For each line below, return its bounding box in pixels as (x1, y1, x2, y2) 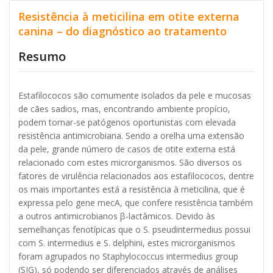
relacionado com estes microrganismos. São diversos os (18, 156, 242, 168)
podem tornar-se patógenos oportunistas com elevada (18, 116, 236, 128)
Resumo (18, 48, 66, 65)
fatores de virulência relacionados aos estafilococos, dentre (18, 169, 254, 182)
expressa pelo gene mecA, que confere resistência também (18, 196, 253, 208)
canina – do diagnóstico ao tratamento (18, 24, 227, 39)
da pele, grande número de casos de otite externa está (18, 143, 235, 155)
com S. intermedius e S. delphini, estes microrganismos (18, 236, 235, 249)
